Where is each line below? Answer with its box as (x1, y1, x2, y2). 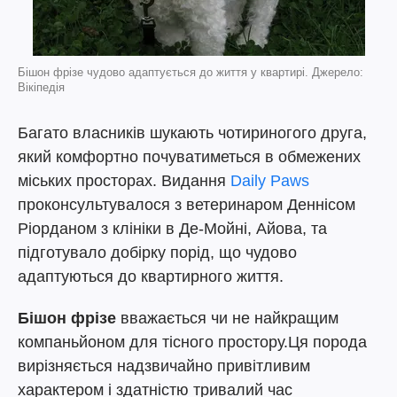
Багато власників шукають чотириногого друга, (18, 124, 367, 142)
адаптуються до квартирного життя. (18, 268, 284, 285)
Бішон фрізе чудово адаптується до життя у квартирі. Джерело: (18, 66, 363, 79)
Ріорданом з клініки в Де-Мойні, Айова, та (18, 220, 327, 237)
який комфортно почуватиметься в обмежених (18, 148, 361, 166)
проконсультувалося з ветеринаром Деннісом (18, 196, 355, 214)
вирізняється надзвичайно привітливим (18, 357, 310, 375)
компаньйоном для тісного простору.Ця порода (18, 333, 367, 351)
